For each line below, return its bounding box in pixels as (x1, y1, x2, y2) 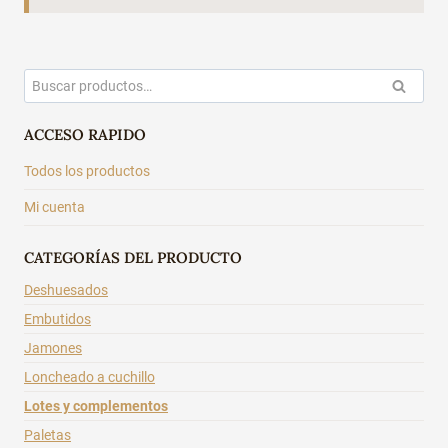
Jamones (24, 340, 82, 357)
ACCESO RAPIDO (24, 125, 146, 145)
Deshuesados (24, 282, 108, 299)
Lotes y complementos (24, 398, 168, 415)
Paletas (24, 427, 71, 444)
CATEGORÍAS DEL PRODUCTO (24, 247, 242, 267)
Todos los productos (24, 162, 150, 179)
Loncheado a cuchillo (24, 369, 155, 386)
